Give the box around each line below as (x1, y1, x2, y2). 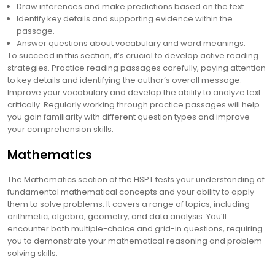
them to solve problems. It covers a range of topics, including (7, 198, 250, 210)
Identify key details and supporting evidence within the (17, 13, 233, 25)
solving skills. (7, 247, 58, 259)
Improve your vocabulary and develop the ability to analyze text (7, 87, 261, 98)
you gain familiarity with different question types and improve (7, 111, 250, 123)
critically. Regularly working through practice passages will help (7, 99, 260, 110)
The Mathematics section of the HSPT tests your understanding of (7, 174, 265, 185)
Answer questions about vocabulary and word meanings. (17, 37, 246, 49)
